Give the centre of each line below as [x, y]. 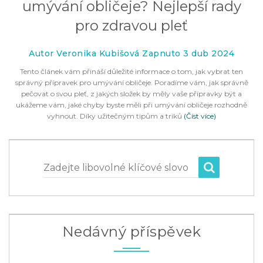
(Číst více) [200, 116]
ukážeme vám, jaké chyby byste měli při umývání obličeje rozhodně [131, 105]
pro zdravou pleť [131, 26]
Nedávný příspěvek [131, 232]
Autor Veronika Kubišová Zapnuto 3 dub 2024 [131, 53]
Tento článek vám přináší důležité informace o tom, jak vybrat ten [131, 71]
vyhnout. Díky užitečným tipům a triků [114, 116]
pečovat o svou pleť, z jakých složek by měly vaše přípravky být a [131, 94]
